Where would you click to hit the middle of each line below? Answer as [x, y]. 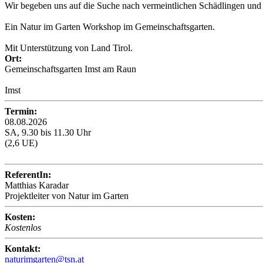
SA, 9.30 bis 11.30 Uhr [48, 133]
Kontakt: [23, 249]
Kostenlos [23, 228]
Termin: [21, 112]
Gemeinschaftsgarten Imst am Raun [70, 69]
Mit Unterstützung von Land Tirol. [69, 48]
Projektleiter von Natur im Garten [67, 196]
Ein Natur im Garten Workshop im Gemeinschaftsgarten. [110, 27]
